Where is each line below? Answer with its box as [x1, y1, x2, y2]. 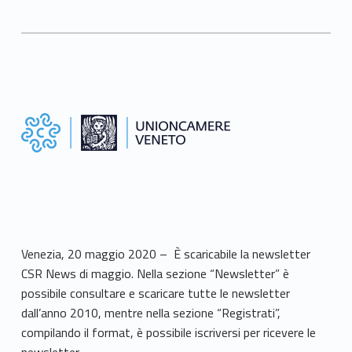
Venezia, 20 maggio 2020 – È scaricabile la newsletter [20, 244, 310, 263]
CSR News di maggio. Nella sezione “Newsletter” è [20, 263, 289, 283]
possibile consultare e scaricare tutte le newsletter [20, 283, 290, 302]
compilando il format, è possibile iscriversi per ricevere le [20, 322, 316, 342]
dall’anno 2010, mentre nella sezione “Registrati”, [20, 302, 280, 322]
